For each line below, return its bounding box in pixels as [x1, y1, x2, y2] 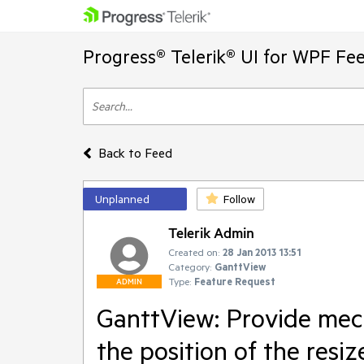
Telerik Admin [168, 223, 254, 241]
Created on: [168, 245, 219, 258]
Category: [168, 260, 211, 273]
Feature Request [194, 275, 275, 288]
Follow [223, 192, 255, 206]
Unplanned [95, 192, 149, 206]
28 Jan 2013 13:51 [223, 245, 301, 258]
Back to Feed [97, 145, 172, 161]
